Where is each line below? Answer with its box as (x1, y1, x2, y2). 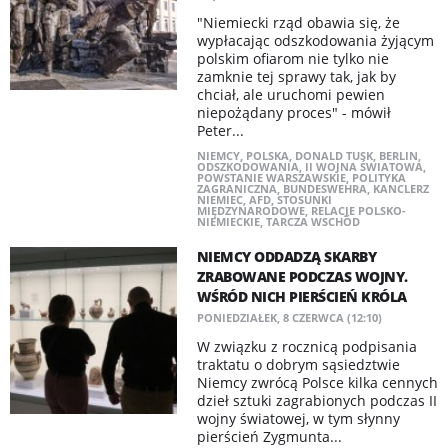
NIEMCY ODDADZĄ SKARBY (196, 247, 377, 266)
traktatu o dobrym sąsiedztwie (196, 355, 400, 374)
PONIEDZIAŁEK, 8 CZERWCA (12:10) (196, 310, 382, 325)
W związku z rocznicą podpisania (196, 337, 417, 356)
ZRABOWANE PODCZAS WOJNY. (196, 267, 408, 286)
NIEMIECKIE (196, 214, 260, 229)
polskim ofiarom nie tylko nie (196, 49, 389, 68)
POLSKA (245, 148, 289, 163)
